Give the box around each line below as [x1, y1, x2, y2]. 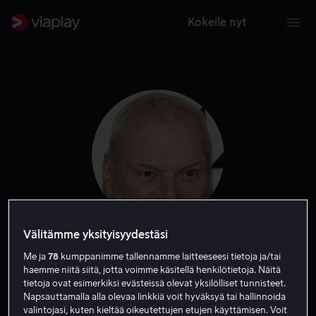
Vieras [155, 283, 188, 295]
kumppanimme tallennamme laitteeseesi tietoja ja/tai [59, 252, 281, 262]
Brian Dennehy [60, 243, 256, 272]
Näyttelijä [96, 283, 147, 295]
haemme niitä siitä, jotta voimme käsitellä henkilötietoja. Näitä [23, 265, 281, 275]
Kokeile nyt [187, 17, 246, 28]
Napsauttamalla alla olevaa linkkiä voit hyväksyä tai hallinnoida [23, 292, 286, 302]
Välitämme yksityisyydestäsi [23, 229, 169, 241]
